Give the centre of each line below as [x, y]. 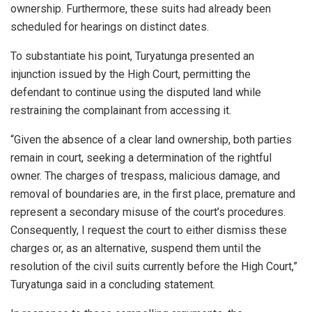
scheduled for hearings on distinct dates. [110, 27]
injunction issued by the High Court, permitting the [131, 75]
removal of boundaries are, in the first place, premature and [153, 194]
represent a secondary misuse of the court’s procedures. [148, 212]
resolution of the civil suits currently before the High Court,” [154, 267]
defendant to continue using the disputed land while [136, 93]
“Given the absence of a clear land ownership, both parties [151, 140]
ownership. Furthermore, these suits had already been [141, 9]
